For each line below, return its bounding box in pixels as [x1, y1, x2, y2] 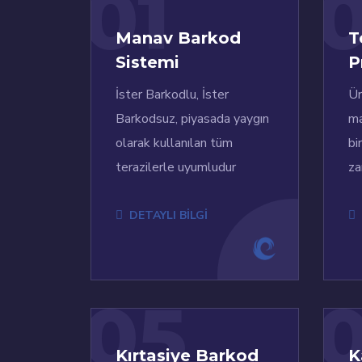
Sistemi [116, 53, 179, 73]
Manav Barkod [116, 28, 241, 48]
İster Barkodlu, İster [116, 86, 229, 104]
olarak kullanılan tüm [116, 134, 233, 153]
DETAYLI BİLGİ [129, 208, 208, 224]
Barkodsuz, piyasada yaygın [116, 110, 269, 128]
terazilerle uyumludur [116, 158, 236, 177]
